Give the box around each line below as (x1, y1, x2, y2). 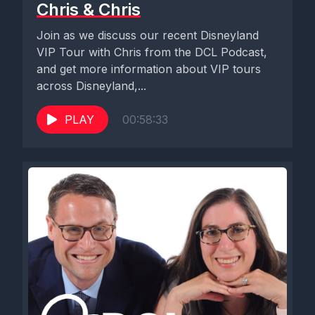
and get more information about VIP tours (37, 62, 261, 76)
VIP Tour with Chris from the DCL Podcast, (37, 45, 267, 59)
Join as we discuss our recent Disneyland (37, 28, 259, 42)
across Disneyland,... (37, 79, 146, 93)
